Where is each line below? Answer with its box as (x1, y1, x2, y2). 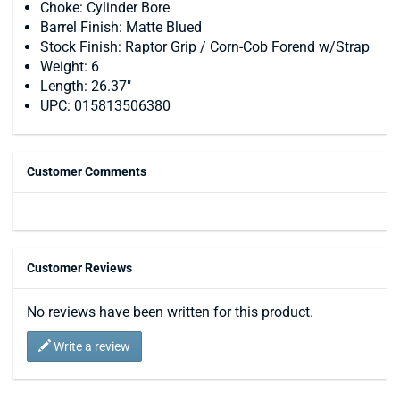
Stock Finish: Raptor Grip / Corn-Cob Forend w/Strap (40, 38, 370, 56)
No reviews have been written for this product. (27, 304, 313, 321)
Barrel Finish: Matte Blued (40, 19, 202, 37)
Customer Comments (27, 164, 146, 179)
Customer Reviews (27, 261, 132, 276)
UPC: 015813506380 (40, 97, 171, 115)
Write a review (51, 339, 130, 354)
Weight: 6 (40, 58, 99, 76)
